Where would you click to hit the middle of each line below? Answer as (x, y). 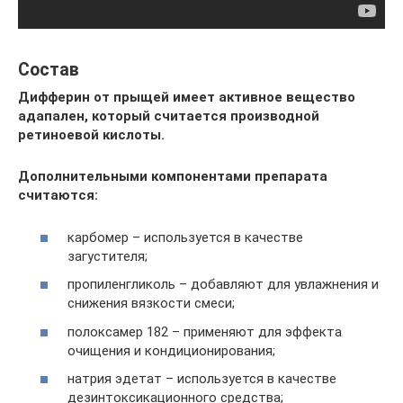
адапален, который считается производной (169, 116)
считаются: (58, 195)
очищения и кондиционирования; (171, 350)
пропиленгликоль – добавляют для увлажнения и (223, 284)
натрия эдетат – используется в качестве (202, 379)
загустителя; (107, 256)
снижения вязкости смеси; (151, 303)
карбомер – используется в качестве (185, 237)
